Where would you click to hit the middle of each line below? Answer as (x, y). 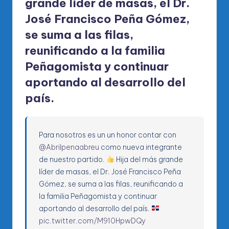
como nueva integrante (141, 147)
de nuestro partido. (73, 159)
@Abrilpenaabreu (69, 147)
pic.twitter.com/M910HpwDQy (93, 221)
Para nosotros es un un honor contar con (108, 135)
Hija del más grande (149, 159)
